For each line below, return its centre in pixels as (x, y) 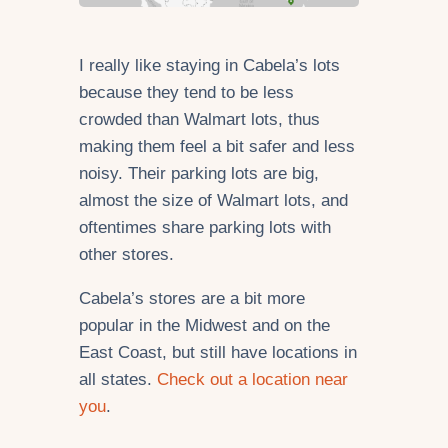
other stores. (129, 255)
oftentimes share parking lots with (205, 228)
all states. (118, 380)
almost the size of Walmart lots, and (213, 201)
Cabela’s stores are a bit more (192, 299)
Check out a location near (252, 380)
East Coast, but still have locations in (218, 353)
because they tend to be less (186, 93)
